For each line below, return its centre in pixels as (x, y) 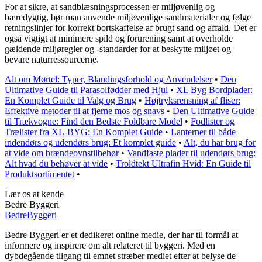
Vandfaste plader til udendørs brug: (191, 153)
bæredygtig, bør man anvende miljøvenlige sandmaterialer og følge (128, 17)
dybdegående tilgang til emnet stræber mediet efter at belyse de (120, 256)
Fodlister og (213, 121)
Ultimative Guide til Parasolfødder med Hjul (86, 89)
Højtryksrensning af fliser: (192, 100)
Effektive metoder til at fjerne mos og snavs (85, 111)
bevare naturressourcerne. (52, 59)
